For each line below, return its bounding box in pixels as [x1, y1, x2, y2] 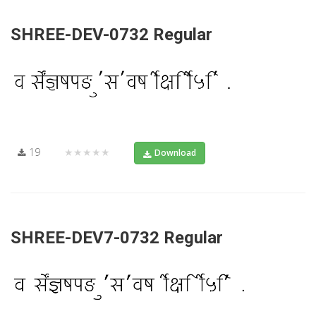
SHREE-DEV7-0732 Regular [11, 227, 223, 248]
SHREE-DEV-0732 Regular [11, 25, 212, 45]
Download [154, 146, 196, 159]
